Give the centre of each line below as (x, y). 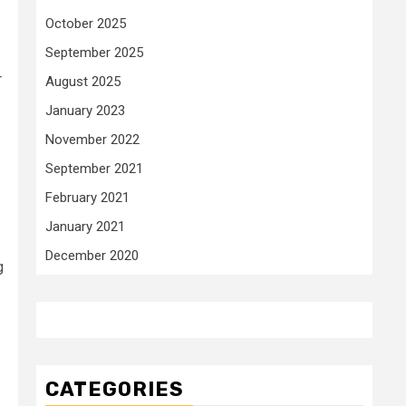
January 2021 (85, 226)
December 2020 (92, 255)
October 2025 (86, 23)
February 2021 (87, 197)
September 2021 (94, 168)
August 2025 (83, 81)
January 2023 (85, 110)
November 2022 (92, 139)
